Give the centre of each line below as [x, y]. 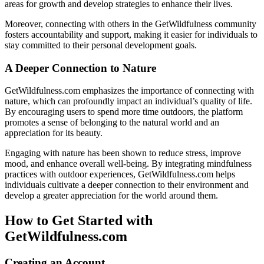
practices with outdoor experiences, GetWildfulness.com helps [120, 174]
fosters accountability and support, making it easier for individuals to [131, 34]
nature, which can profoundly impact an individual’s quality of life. [128, 101]
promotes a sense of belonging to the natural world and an [112, 123]
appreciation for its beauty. [54, 133]
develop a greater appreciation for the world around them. [111, 196]
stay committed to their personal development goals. [101, 45]
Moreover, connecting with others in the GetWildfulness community [131, 24]
